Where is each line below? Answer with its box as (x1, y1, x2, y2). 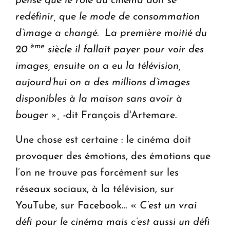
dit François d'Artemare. (66, 110, 177, 121)
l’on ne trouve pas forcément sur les (15, 167, 179, 178)
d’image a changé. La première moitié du (15, 28, 207, 39)
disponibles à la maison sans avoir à (15, 93, 182, 104)
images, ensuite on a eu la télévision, (15, 61, 181, 71)
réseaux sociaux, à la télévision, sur (15, 184, 174, 195)
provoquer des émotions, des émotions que (15, 151, 210, 162)
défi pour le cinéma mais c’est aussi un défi (15, 217, 210, 227)
